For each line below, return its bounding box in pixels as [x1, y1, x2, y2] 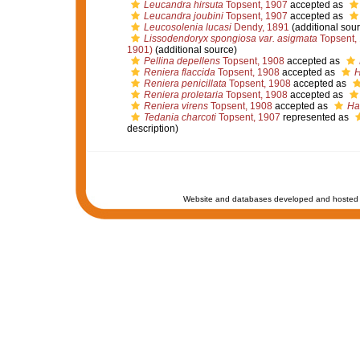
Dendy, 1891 [231, 22, 289, 33]
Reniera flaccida [143, 67, 215, 78]
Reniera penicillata [143, 78, 227, 89]
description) [126, 123, 178, 134]
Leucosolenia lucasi [143, 22, 231, 33]
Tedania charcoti [143, 112, 216, 123]
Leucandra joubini [143, 10, 223, 22]
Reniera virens [143, 100, 208, 112]
